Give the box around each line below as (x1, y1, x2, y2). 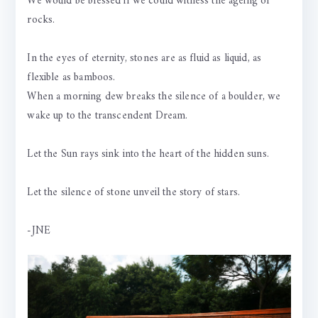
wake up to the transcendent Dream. (27, 106, 188, 126)
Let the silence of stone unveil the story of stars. (27, 183, 241, 203)
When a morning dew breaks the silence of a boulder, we (27, 87, 281, 107)
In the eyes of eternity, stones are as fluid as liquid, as (27, 49, 262, 69)
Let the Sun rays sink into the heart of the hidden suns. (27, 145, 269, 165)
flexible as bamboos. (27, 68, 116, 88)
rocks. (27, 11, 55, 31)
